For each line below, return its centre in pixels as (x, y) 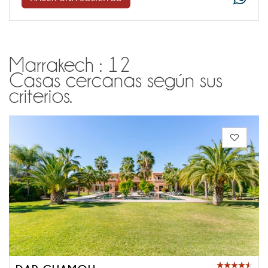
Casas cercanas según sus (116, 80)
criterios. (41, 96)
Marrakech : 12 (70, 65)
